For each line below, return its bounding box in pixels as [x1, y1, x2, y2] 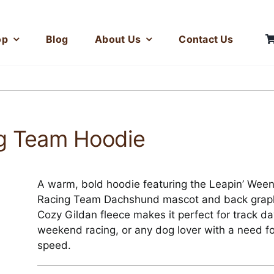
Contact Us [179, 32, 234, 45]
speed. [37, 239, 71, 251]
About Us [95, 32, 141, 45]
